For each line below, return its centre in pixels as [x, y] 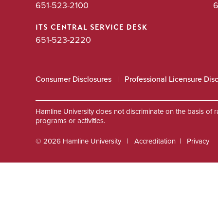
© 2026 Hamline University [78, 141]
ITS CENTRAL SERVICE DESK [91, 27]
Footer [153, 164]
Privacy [198, 141]
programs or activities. [70, 121]
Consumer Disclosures [73, 79]
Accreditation [155, 141]
